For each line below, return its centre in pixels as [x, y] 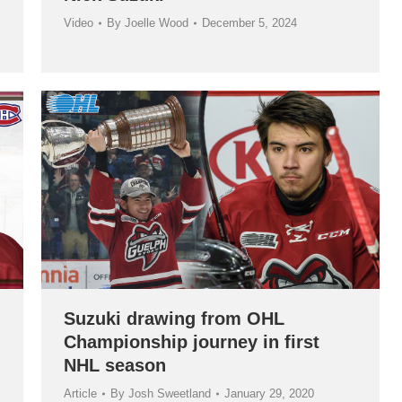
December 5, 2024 [249, 23]
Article [80, 393]
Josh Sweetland [170, 393]
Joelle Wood [157, 23]
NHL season [115, 365]
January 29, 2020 [269, 393]
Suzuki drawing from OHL [174, 318]
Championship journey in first [192, 341]
